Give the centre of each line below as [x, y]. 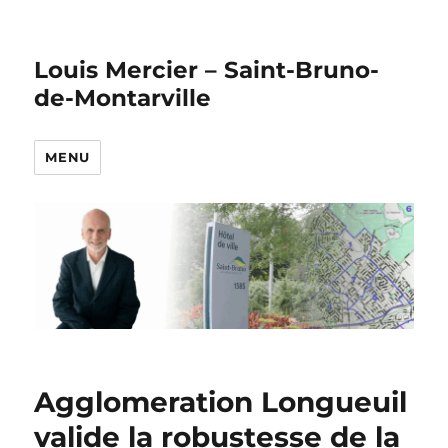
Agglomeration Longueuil [221, 401]
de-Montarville [123, 98]
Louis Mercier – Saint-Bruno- [207, 70]
